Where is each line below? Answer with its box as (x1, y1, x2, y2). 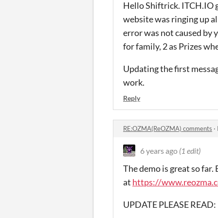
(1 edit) (179, 146, 200, 155)
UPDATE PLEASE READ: (123, 199, 216, 210)
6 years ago (140, 146, 178, 155)
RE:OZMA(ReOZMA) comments (123, 125, 212, 132)
